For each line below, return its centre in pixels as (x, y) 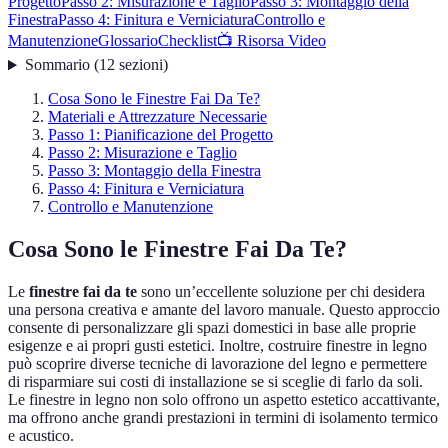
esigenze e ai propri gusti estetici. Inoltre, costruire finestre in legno (217, 346)
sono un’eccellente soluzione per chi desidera (281, 292)
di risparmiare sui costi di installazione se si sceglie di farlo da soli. (215, 382)
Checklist (187, 41)
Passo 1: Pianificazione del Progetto (160, 135)
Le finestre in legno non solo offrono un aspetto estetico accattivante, (224, 400)
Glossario (128, 41)
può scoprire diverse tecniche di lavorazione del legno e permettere (217, 364)
